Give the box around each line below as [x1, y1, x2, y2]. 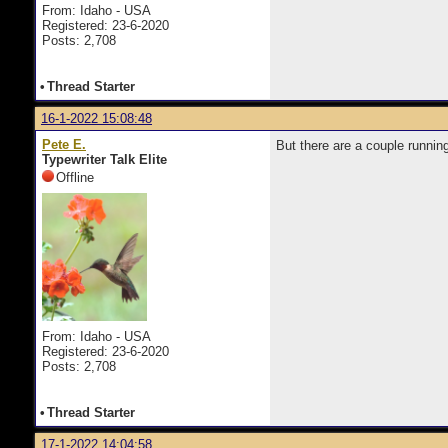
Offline [56, 170, 94, 185]
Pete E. [42, 137, 86, 152]
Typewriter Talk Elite [42, 152, 167, 167]
